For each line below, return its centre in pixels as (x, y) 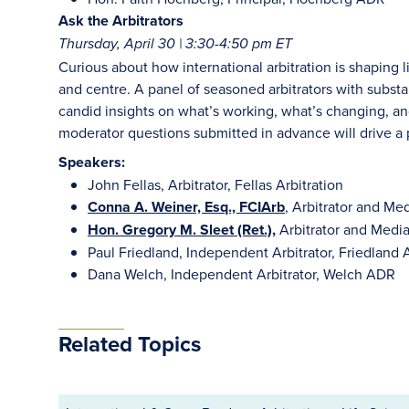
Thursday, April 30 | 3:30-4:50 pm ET (175, 44)
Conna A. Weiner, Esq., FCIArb (186, 207)
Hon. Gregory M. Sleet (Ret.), (182, 230)
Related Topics (130, 344)
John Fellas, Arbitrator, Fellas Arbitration (215, 184)
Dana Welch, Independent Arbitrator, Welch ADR (241, 274)
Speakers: (92, 162)
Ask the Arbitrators (121, 21)
